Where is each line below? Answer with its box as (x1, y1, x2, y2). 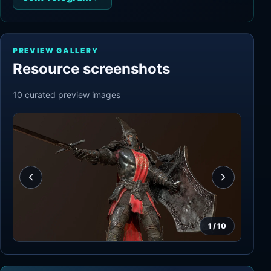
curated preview (22, 90, 92, 100)
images (92, 90, 120, 100)
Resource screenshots (13, 60, 170, 77)
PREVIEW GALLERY (13, 46, 99, 55)
